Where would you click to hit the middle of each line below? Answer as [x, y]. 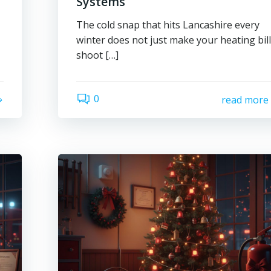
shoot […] [98, 55]
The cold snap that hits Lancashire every [168, 25]
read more [245, 100]
